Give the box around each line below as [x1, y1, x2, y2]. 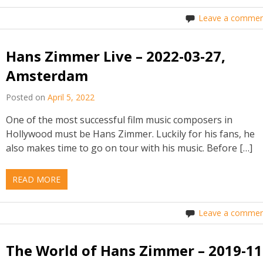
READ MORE [12, 173, 61, 185]
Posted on [6, 91, 48, 103]
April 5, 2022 [48, 91, 95, 103]
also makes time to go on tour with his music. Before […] [6, 141, 253, 154]
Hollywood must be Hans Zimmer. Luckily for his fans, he [6, 127, 255, 140]
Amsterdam [6, 65, 89, 85]
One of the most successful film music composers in [6, 113, 233, 126]
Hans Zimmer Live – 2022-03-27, [6, 46, 226, 66]
